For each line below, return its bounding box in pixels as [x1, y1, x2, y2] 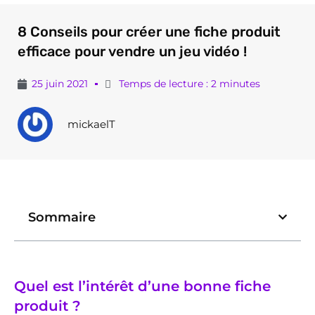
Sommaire [28, 209, 96, 225]
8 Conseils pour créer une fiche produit [18, 23, 281, 41]
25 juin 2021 [32, 77, 88, 91]
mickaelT [67, 117, 115, 131]
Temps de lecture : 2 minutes [119, 77, 260, 91]
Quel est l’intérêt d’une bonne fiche [14, 277, 271, 295]
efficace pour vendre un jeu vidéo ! [18, 43, 247, 60]
